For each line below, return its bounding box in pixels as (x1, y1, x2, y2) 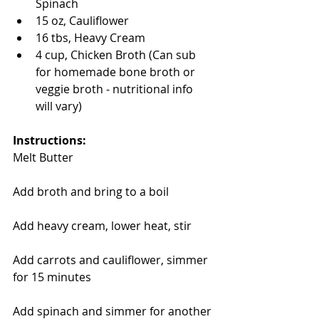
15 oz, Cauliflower (36, 13, 135, 29)
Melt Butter (13, 150, 73, 166)
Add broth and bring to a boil (13, 184, 169, 200)
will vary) (36, 98, 85, 115)
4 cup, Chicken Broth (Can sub (36, 47, 199, 63)
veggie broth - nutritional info (36, 81, 196, 98)
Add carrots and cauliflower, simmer (13, 252, 211, 268)
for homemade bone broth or (36, 64, 198, 80)
